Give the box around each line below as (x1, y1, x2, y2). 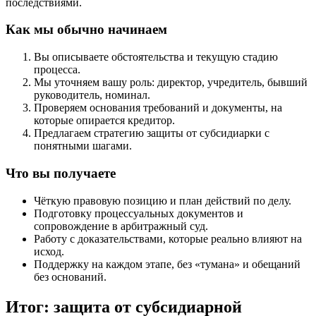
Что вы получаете (6, 165, 116, 181)
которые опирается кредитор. (34, 114, 175, 127)
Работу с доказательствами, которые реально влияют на (34, 232, 302, 245)
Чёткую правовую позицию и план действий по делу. (34, 194, 291, 207)
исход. (34, 245, 64, 257)
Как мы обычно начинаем (6, 22, 167, 37)
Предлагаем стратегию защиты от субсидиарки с (34, 127, 269, 140)
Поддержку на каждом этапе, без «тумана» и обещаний (34, 257, 300, 270)
